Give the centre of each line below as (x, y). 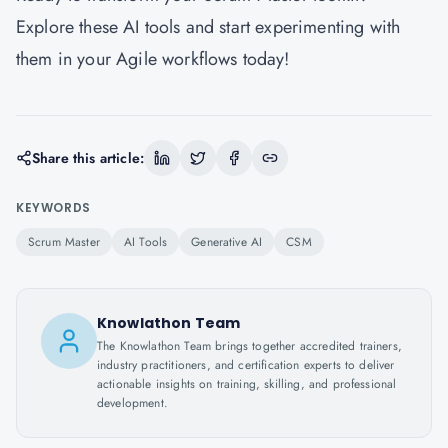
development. (132, 403)
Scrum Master (64, 242)
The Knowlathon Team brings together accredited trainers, (249, 346)
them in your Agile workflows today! (153, 59)
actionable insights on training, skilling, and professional (247, 384)
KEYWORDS (53, 207)
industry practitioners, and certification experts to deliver (246, 365)
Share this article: (88, 158)
